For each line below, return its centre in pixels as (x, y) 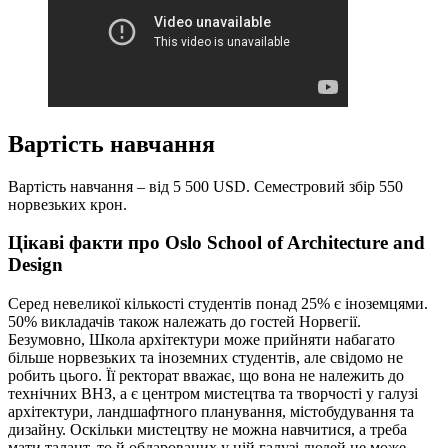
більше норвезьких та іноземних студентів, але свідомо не (205, 358)
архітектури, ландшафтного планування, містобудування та (211, 412)
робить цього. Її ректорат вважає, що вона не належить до (206, 376)
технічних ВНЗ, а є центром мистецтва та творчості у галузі (213, 394)
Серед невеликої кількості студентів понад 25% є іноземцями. (218, 304)
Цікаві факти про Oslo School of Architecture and (216, 243)
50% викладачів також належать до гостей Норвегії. (184, 322)
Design (35, 265)
